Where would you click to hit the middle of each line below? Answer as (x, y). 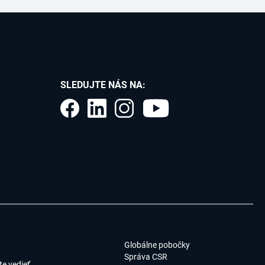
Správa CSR (146, 257)
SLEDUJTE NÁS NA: (103, 85)
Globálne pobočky (157, 245)
